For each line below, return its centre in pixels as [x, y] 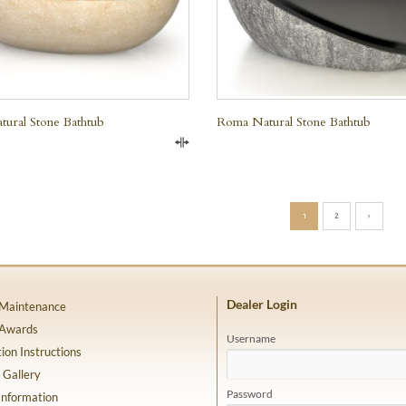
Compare [216, 148]
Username [251, 338]
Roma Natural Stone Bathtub [294, 122]
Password [250, 394]
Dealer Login [262, 304]
